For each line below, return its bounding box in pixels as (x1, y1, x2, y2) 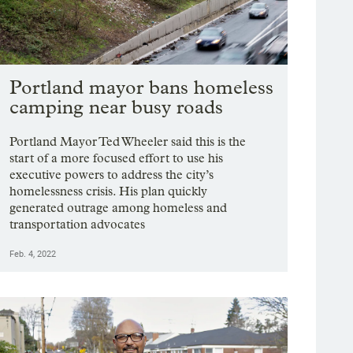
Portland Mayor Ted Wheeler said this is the (9, 134, 247, 150)
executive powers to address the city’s (9, 167, 214, 183)
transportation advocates (9, 217, 146, 232)
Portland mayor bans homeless (9, 76, 274, 99)
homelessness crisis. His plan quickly (9, 184, 208, 199)
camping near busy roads (9, 95, 224, 119)
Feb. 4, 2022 (9, 249, 57, 260)
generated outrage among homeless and (9, 200, 228, 216)
